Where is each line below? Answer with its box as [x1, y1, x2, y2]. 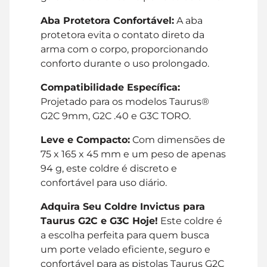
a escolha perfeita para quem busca [41, 229, 209, 241]
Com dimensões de [130, 133, 225, 145]
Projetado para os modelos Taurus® [41, 95, 209, 107]
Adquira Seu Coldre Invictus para [41, 200, 205, 212]
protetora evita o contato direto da [41, 29, 204, 41]
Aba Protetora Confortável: [41, 14, 174, 26]
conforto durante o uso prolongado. [41, 57, 209, 69]
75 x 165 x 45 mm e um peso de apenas [41, 148, 226, 160]
